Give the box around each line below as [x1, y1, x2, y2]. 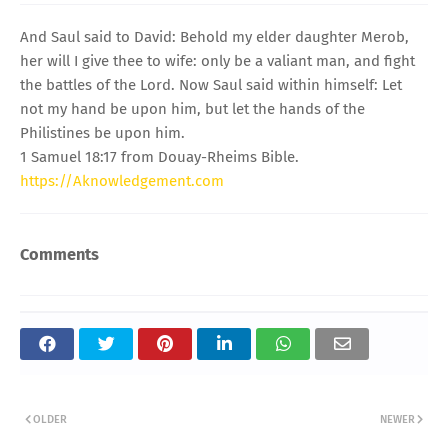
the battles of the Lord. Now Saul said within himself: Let [20, 75, 402, 94]
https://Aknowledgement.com [20, 171, 224, 190]
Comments [20, 244, 99, 264]
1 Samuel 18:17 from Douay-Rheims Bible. [20, 147, 299, 166]
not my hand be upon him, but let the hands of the [20, 99, 365, 118]
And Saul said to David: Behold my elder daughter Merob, [20, 27, 409, 46]
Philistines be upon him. [20, 123, 185, 142]
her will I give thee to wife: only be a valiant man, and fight [20, 51, 415, 70]
